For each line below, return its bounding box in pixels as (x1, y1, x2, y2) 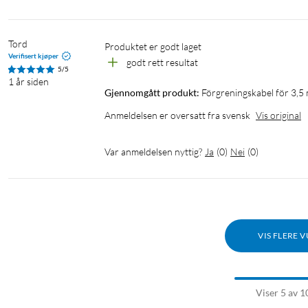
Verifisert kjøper (8, 52, 58, 60)
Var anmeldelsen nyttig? (104, 146, 202, 158)
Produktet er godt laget (110, 41, 203, 53)
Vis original (256, 109, 301, 122)
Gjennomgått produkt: (104, 87, 199, 99)
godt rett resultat (126, 56, 198, 69)
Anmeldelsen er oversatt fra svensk (104, 109, 250, 122)
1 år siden (8, 76, 49, 88)
